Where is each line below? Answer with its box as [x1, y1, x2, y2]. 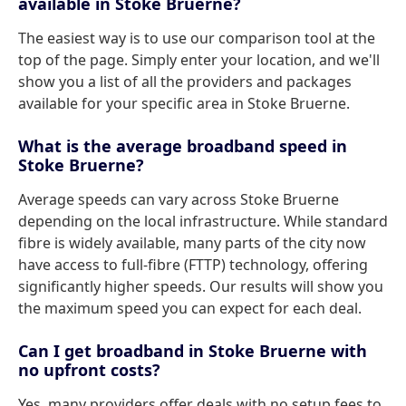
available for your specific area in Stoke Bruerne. [18, 93, 350, 113]
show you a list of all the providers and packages [18, 72, 352, 92]
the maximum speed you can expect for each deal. [18, 298, 362, 318]
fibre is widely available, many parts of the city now [18, 233, 366, 253]
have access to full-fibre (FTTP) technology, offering [18, 255, 368, 275]
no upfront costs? [18, 359, 160, 381]
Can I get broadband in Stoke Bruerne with [18, 340, 367, 362]
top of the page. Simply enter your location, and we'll [18, 50, 380, 70]
